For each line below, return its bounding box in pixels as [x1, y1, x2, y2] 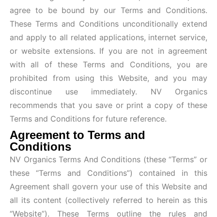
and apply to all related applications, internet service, [10, 32, 207, 43]
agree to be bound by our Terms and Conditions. [10, 5, 207, 15]
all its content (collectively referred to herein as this [10, 195, 207, 205]
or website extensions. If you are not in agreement [10, 46, 207, 56]
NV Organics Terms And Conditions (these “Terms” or [10, 155, 207, 165]
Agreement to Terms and [10, 128, 145, 142]
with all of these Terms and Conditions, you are [10, 60, 207, 70]
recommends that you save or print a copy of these [10, 100, 207, 110]
